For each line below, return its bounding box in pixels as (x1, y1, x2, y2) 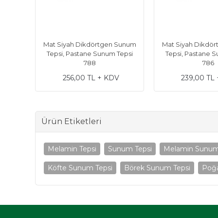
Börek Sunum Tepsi (124, 163, 190, 172)
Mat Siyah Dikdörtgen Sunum (43, 40, 136, 48)
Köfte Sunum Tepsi (48, 163, 112, 172)
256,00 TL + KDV (62, 73, 119, 82)
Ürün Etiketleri (41, 116, 102, 126)
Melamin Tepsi (48, 144, 96, 153)
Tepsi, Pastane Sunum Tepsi (46, 49, 133, 57)
